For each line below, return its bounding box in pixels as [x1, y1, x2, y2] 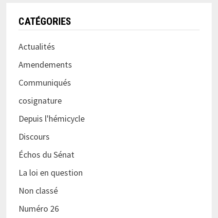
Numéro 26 [18, 203, 59, 215]
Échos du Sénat [18, 149, 74, 161]
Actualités [18, 41, 55, 53]
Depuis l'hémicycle [18, 113, 85, 125]
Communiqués [18, 77, 71, 89]
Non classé [18, 185, 58, 197]
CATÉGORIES [18, 16, 71, 28]
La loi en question [18, 167, 83, 179]
